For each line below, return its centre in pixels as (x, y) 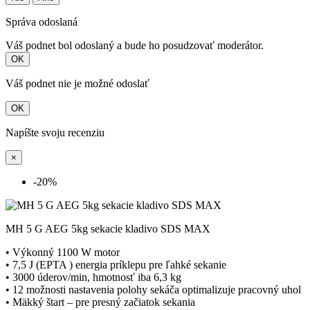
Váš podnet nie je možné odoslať (77, 84)
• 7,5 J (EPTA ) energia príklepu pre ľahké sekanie (116, 265)
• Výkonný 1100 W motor (63, 253)
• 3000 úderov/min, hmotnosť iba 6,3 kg (93, 277)
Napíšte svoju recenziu (55, 133)
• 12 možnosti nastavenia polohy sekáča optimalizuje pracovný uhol (153, 290)
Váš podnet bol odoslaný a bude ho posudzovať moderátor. (135, 46)
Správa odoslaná (42, 22)
